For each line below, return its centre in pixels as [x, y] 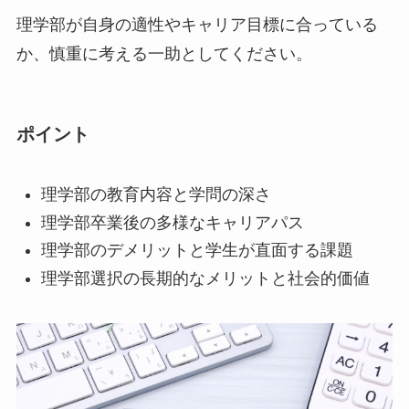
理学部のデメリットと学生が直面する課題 [197, 251]
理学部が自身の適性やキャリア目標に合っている [197, 24]
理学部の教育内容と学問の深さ [156, 195]
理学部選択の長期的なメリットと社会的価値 [205, 278]
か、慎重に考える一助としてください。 [164, 53]
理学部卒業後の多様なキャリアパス [172, 222]
